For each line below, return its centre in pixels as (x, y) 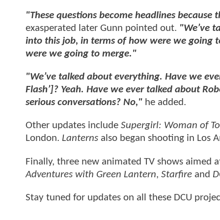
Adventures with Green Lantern (91, 174)
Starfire (177, 174)
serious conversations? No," (84, 103)
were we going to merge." (81, 54)
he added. (165, 103)
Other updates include (73, 126)
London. (44, 138)
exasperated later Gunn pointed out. (102, 28)
